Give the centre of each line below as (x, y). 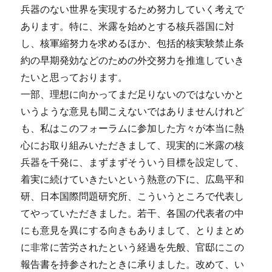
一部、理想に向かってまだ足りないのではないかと (133, 94)
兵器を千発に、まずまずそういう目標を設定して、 (133, 162)
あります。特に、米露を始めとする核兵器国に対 (128, 26)
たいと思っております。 (74, 77)
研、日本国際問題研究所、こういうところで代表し (133, 196)
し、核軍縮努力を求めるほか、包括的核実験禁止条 (133, 43)
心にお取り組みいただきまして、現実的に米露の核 (133, 145)
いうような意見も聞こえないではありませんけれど (133, 111)
